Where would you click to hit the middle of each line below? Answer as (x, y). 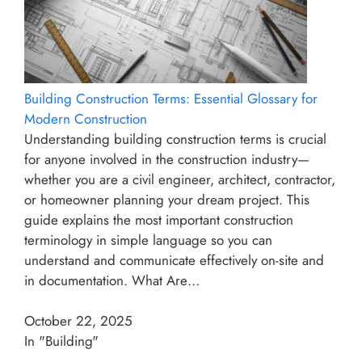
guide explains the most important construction (159, 219)
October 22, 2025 (78, 321)
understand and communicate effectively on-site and (174, 260)
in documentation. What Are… (112, 280)
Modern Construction (86, 118)
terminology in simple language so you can (148, 240)
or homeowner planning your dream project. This (167, 199)
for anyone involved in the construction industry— (167, 159)
